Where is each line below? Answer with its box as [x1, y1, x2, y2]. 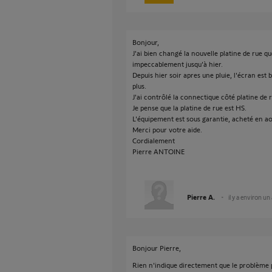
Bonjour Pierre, [132, 243, 181, 252]
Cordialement [132, 136, 175, 144]
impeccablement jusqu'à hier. [132, 59, 223, 68]
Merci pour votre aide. [132, 125, 202, 134]
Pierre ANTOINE [132, 147, 185, 155]
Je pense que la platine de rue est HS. [132, 103, 246, 112]
